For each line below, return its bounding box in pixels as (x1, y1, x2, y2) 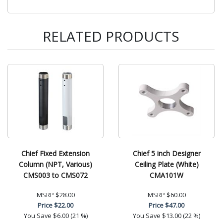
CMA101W (150, 170, 183, 180)
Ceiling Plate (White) (134, 159, 199, 169)
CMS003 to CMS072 (23, 170, 88, 180)
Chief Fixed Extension (21, 148, 90, 158)
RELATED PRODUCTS (43, 26, 179, 46)
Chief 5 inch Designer (132, 148, 201, 158)
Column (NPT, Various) (19, 159, 92, 169)
